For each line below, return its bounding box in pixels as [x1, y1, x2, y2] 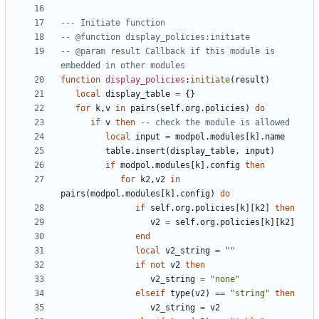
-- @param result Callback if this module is [61, 46, 275, 57]
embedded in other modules [61, 61, 185, 71]
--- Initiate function [61, 18, 165, 28]
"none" [210, 274, 240, 285]
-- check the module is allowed [140, 117, 290, 128]
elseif [135, 288, 165, 299]
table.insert [105, 146, 165, 157]
